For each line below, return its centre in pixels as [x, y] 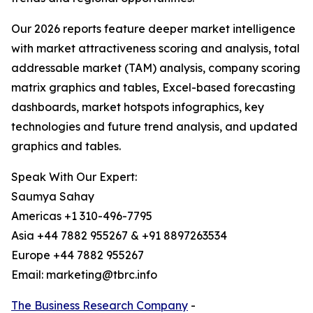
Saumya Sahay [53, 197]
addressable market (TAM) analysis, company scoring [156, 68]
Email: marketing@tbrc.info [84, 275]
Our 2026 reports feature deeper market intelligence [153, 29]
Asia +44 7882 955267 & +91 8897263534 [119, 236]
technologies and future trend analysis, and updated [154, 127]
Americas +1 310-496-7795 [82, 216]
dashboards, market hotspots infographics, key [138, 107]
